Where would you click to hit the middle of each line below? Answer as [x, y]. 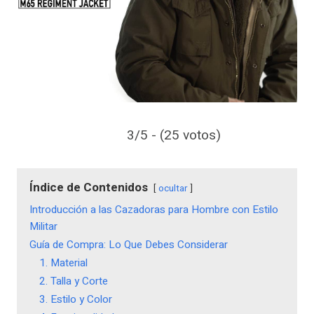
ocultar [173, 189]
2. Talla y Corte [74, 281]
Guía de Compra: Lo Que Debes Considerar [129, 245]
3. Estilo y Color [76, 300]
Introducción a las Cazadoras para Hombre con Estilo [154, 210]
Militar [43, 227]
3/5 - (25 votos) [174, 136]
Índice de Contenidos [89, 188]
